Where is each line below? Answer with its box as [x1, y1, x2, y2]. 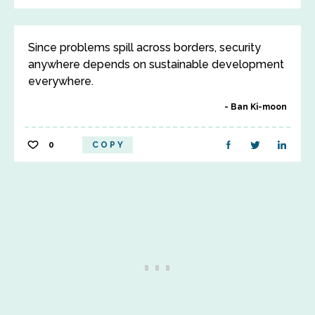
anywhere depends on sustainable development [28, 58, 284, 71]
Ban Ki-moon [231, 102, 287, 112]
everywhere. [28, 75, 94, 88]
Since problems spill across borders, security [28, 41, 261, 54]
